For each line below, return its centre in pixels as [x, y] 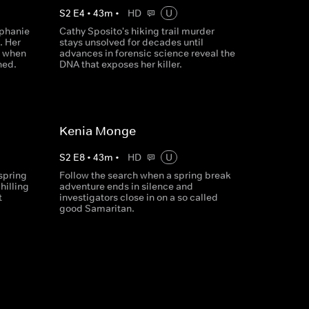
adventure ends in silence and [126, 186]
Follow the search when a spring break [145, 175]
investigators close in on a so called [138, 197]
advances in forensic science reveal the [147, 53]
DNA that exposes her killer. [120, 64]
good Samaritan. [97, 208]
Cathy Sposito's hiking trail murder [137, 31]
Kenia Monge [97, 131]
